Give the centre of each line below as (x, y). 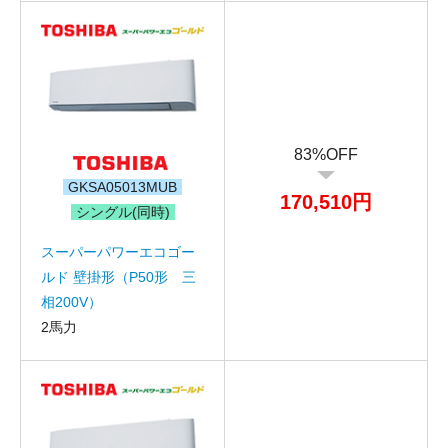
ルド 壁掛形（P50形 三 (118, 276)
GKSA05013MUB (122, 186)
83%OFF (326, 154)
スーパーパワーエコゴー (118, 251)
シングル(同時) (122, 211)
